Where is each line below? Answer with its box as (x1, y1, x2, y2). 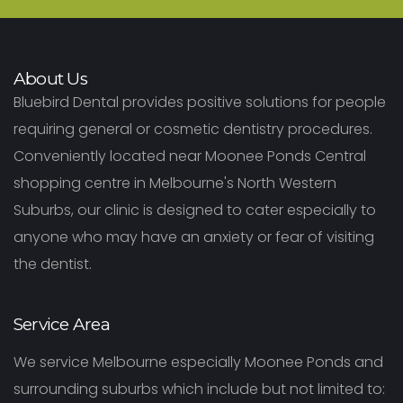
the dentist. (13, 253, 92, 274)
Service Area (13, 313, 110, 335)
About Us (13, 67, 87, 89)
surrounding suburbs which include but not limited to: (13, 378, 385, 399)
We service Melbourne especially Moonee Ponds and (13, 351, 383, 372)
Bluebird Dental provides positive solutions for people (13, 91, 386, 112)
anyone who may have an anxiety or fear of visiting (13, 226, 374, 247)
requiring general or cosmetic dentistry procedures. (13, 118, 372, 139)
